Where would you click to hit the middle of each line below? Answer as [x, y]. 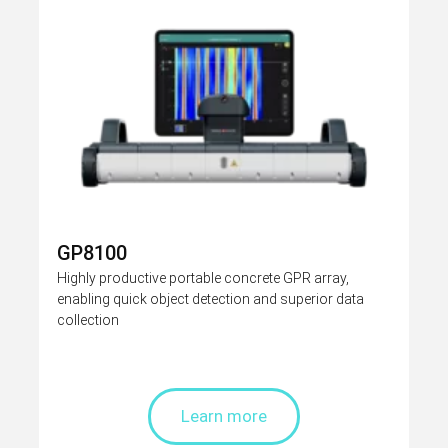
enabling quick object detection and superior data [210, 299]
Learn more [224, 416]
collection [88, 320]
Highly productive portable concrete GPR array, [203, 278]
